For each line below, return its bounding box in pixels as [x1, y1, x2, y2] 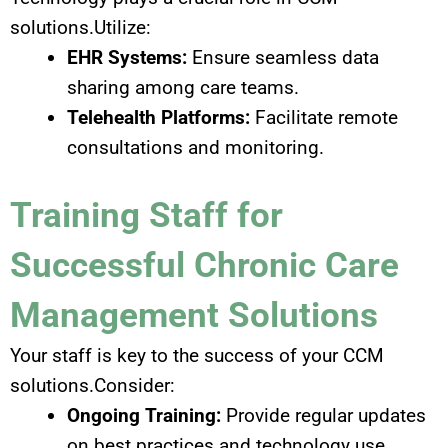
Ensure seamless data [187, 45, 379, 69]
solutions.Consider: [10, 374, 175, 398]
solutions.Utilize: [10, 15, 151, 39]
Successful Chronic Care [10, 245, 399, 287]
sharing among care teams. [67, 75, 299, 99]
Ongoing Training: [67, 404, 221, 428]
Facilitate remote [250, 105, 398, 129]
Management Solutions [10, 295, 378, 337]
